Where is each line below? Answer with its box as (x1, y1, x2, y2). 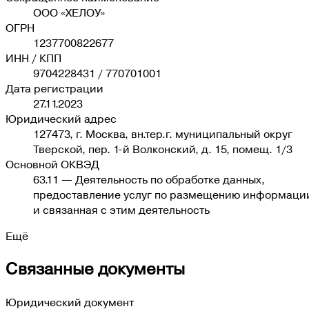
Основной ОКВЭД (6, 157, 99, 172)
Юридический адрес (6, 111, 117, 127)
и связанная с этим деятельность (33, 202, 210, 218)
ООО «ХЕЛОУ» (33, 5, 105, 21)
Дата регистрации (6, 81, 103, 97)
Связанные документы (6, 257, 185, 281)
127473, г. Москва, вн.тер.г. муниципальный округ (33, 126, 292, 142)
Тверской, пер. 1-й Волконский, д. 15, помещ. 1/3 (33, 141, 292, 157)
